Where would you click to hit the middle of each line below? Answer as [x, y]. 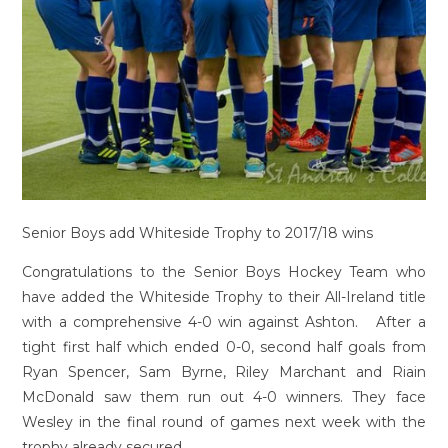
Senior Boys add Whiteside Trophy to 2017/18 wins [198, 232]
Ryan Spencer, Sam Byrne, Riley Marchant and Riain [224, 371]
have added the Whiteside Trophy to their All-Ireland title [224, 296]
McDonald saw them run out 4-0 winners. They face [224, 396]
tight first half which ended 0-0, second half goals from [224, 346]
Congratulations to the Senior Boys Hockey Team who [224, 271]
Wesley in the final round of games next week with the [224, 421]
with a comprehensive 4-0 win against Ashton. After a [224, 321]
